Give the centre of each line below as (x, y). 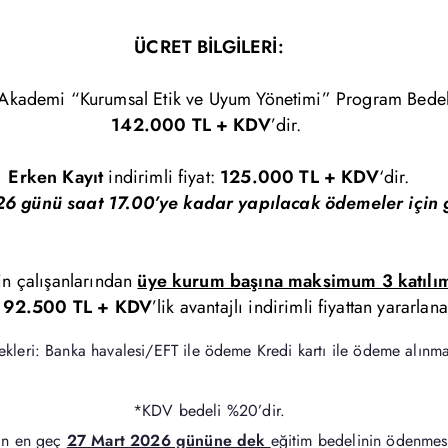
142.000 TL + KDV (191, 125)
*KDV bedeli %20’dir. (209, 410)
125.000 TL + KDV (299, 177)
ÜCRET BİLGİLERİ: (209, 47)
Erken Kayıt (56, 177)
